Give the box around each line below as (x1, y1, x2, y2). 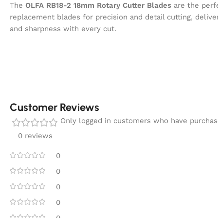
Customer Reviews (10, 100, 99, 114)
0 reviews (18, 131, 53, 140)
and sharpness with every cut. (10, 24, 116, 33)
